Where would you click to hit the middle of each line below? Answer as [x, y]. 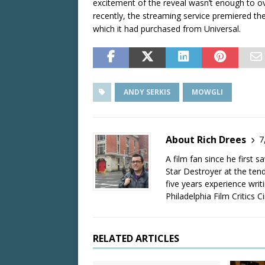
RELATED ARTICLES [136, 238]
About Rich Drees [206, 139]
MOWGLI [207, 92]
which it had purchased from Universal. [167, 28]
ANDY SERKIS [147, 92]
